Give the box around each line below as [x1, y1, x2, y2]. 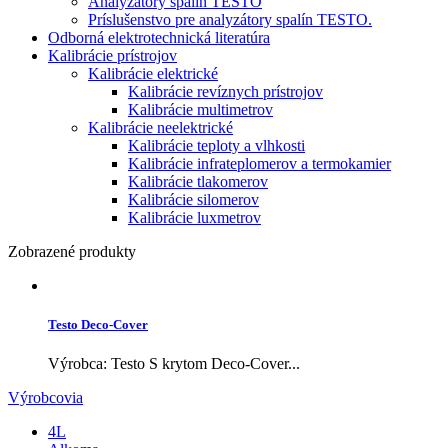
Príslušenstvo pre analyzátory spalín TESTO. [88, 10, 372, 28]
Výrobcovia [8, 389, 83, 407]
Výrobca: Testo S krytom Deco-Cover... [48, 355, 300, 373]
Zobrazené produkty [8, 242, 136, 260]
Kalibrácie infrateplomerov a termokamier [128, 154, 391, 172]
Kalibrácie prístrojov [48, 46, 177, 64]
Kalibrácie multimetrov [128, 100, 273, 118]
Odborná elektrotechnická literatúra [48, 28, 270, 46]
